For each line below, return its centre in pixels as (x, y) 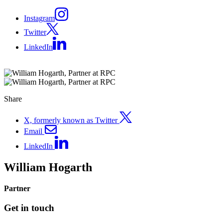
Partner (17, 188)
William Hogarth (48, 167)
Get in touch (29, 208)
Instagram (39, 18)
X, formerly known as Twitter (71, 120)
